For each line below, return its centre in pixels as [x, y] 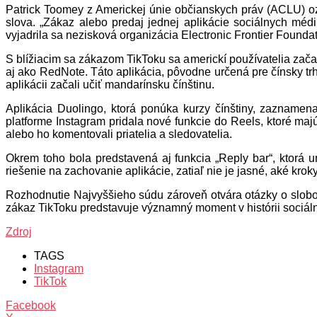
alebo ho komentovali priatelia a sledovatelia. [119, 134]
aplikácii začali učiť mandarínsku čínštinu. [110, 84]
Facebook [31, 305]
